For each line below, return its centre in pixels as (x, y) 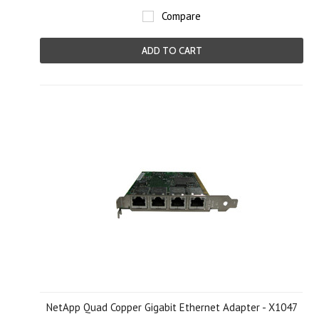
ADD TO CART (172, 51)
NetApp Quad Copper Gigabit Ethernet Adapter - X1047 (172, 307)
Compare (181, 16)
